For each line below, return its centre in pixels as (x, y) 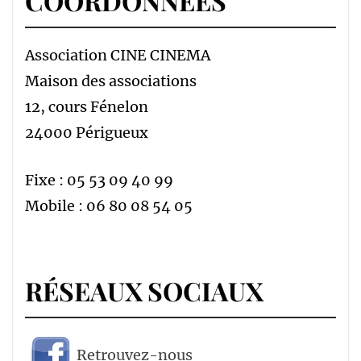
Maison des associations (111, 81)
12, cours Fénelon (87, 107)
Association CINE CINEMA (118, 56)
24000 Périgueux (87, 133)
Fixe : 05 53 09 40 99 (99, 180)
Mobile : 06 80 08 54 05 (109, 206)
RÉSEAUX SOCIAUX (144, 291)
